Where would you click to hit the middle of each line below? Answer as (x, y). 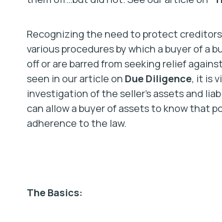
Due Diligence (158, 79)
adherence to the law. (76, 123)
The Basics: (55, 193)
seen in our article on (76, 79)
